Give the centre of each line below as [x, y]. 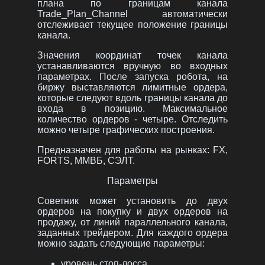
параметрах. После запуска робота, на [132, 77]
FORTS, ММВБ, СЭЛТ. [86, 161]
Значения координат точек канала [132, 56]
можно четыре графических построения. [126, 130]
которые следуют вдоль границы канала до [132, 98]
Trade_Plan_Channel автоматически [132, 14]
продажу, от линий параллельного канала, [132, 222]
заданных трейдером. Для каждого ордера [132, 233]
